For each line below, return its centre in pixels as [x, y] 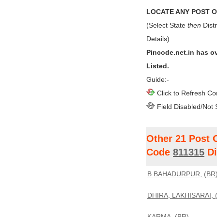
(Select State [167, 25]
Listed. [158, 66]
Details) [158, 39]
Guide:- [158, 79]
